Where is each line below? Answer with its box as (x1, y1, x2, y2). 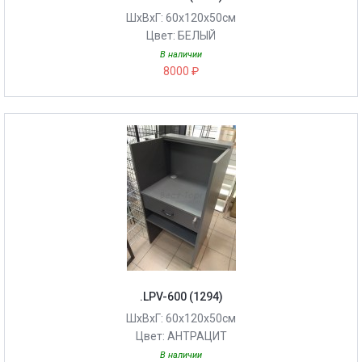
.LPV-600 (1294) (139, 290, 223, 303)
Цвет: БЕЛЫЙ (146, 29, 216, 42)
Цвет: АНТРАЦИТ (135, 330, 227, 343)
